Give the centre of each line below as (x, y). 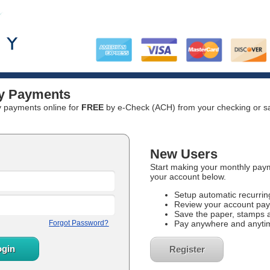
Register (187, 249)
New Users (184, 154)
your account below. (188, 177)
